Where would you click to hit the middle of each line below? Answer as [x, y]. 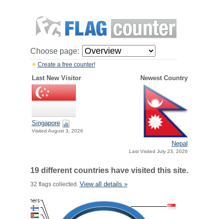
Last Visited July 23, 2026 [158, 152]
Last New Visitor [56, 78]
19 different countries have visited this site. [109, 170]
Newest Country [164, 78]
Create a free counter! [66, 65]
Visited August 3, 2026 [57, 131]
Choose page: [55, 51]
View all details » [103, 184]
